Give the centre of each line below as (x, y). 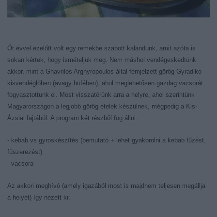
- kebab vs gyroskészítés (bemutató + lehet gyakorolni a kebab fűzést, (107, 140)
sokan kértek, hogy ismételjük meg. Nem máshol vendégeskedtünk (102, 60)
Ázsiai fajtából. (29, 118)
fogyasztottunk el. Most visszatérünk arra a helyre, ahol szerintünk (101, 94)
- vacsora (20, 163)
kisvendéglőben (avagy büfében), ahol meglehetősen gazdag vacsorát (105, 83)
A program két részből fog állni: (94, 118)
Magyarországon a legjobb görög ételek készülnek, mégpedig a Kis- (102, 106)
